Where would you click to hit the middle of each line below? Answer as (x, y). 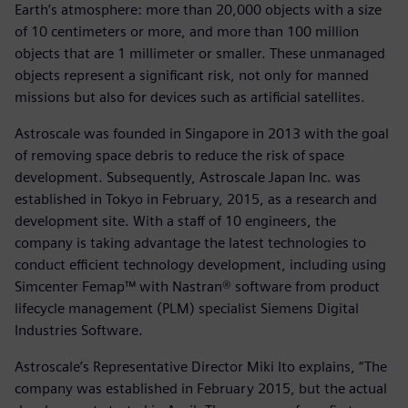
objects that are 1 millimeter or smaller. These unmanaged (200, 53)
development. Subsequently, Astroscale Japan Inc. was (188, 177)
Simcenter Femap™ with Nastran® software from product (197, 286)
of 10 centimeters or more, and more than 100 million (187, 31)
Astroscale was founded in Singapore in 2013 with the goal (202, 133)
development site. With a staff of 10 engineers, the (175, 220)
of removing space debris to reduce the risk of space (179, 155)
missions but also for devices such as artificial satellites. (190, 97)
